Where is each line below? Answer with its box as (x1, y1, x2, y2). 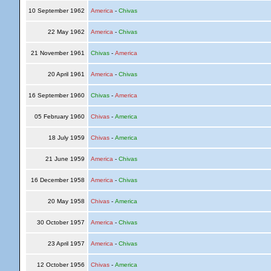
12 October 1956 (34, 261, 87, 268)
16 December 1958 (28, 177, 87, 183)
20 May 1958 (45, 198, 87, 204)
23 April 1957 (45, 240, 87, 247)
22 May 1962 (45, 28, 87, 35)
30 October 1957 (34, 219, 87, 226)
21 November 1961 (28, 50, 87, 56)
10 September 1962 (26, 7, 87, 14)
